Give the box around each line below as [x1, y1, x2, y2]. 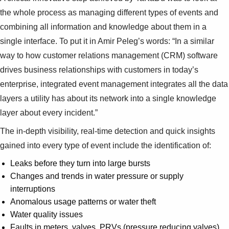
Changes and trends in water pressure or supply [10, 171, 184, 180]
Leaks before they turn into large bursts [10, 158, 150, 168]
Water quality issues [10, 210, 83, 219]
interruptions [10, 184, 55, 193]
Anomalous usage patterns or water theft [10, 197, 156, 206]
